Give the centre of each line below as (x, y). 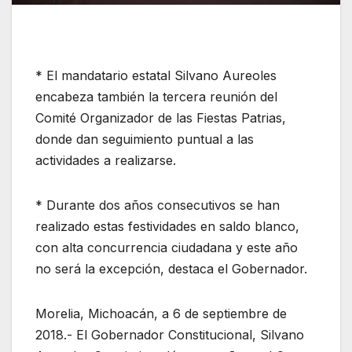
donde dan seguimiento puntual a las (145, 139)
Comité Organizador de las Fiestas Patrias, (161, 118)
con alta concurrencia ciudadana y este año (167, 248)
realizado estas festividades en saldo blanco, (167, 227)
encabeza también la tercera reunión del (156, 97)
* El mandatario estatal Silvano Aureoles (156, 76)
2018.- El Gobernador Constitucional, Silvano (170, 335)
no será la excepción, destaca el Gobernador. (171, 269)
